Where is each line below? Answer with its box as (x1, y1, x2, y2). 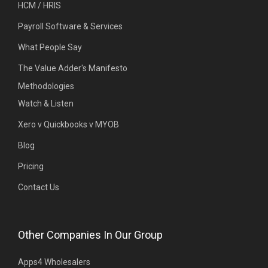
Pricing (18, 161, 44, 171)
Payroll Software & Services (18, 21, 123, 31)
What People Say (18, 42, 82, 52)
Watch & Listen (18, 98, 74, 108)
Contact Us (18, 182, 59, 192)
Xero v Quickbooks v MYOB (18, 119, 119, 129)
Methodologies (18, 81, 74, 91)
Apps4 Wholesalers (18, 257, 90, 267)
